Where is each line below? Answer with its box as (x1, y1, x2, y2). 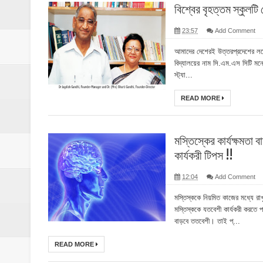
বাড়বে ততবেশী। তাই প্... (174, 217, 240, 225)
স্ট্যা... (174, 70, 193, 79)
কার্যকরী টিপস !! (174, 148, 233, 163)
